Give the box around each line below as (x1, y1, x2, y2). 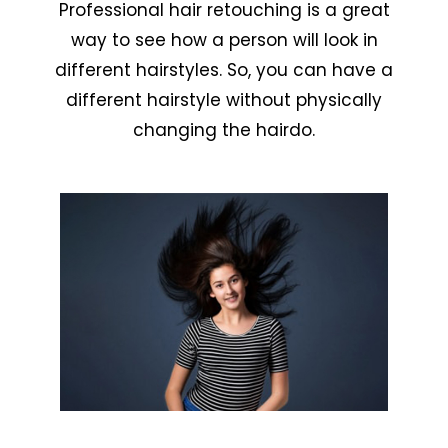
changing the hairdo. (133, 118, 315, 143)
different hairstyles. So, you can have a (55, 58, 393, 83)
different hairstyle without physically (66, 88, 382, 113)
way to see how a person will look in (70, 28, 378, 53)
